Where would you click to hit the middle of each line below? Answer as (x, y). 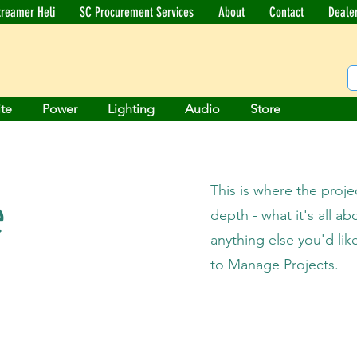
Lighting (131, 108)
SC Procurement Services (137, 12)
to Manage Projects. (275, 264)
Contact (286, 12)
